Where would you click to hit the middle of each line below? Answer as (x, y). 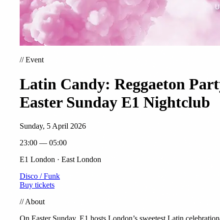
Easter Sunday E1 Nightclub (115, 102)
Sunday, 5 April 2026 (53, 126)
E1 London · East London (60, 160)
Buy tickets (37, 185)
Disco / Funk (40, 176)
